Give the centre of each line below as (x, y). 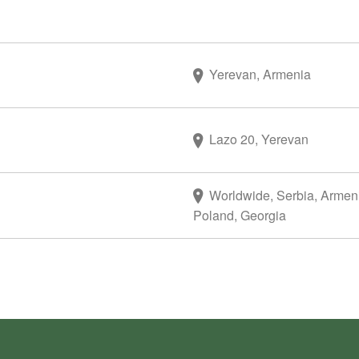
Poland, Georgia (239, 216)
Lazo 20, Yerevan (258, 139)
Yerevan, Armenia (260, 75)
